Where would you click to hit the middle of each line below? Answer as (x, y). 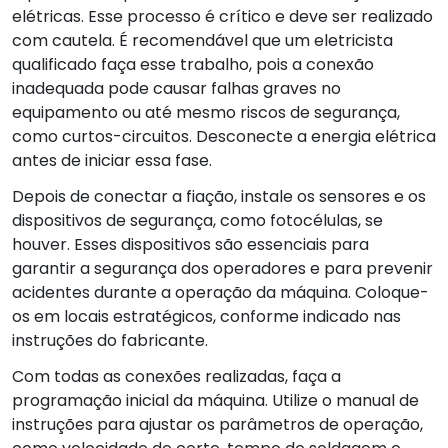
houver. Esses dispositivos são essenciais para (190, 244)
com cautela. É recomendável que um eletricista (202, 40)
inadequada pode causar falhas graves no (176, 88)
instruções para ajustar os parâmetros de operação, (217, 424)
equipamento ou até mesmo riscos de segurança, (206, 112)
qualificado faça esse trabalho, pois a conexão (193, 64)
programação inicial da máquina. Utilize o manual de (215, 400)
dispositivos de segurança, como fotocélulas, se (197, 220)
